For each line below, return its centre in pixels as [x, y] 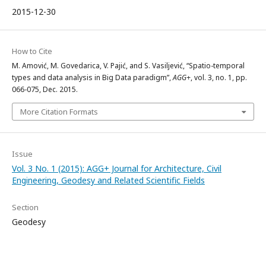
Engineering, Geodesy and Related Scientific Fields [108, 180]
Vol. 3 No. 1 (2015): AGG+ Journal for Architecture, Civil [117, 168]
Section [25, 207]
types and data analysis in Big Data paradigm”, [92, 77]
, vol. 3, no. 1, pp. [219, 77]
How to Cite [32, 51]
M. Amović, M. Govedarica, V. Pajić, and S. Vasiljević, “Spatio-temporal [128, 65]
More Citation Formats [59, 111]
